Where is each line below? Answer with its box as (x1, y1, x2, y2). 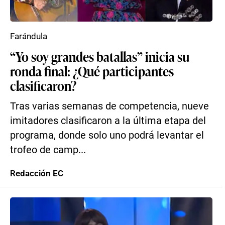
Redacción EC (10, 168, 63, 178)
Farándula (10, 31, 47, 41)
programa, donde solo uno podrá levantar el (10, 130, 204, 141)
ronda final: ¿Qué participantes (10, 62, 174, 80)
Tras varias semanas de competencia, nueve (10, 100, 209, 112)
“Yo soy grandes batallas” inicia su (10, 47, 189, 65)
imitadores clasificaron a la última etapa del (10, 115, 206, 127)
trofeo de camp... (10, 144, 86, 156)
